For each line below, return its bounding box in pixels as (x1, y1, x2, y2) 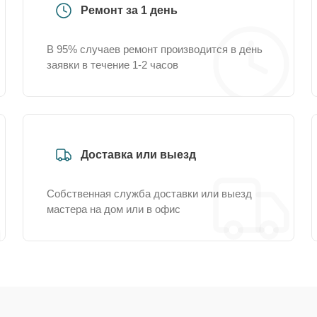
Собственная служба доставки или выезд (47, 188, 252, 200)
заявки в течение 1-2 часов (47, 59, 178, 71)
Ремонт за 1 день (81, 4, 178, 16)
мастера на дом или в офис (47, 203, 180, 215)
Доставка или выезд (81, 149, 196, 161)
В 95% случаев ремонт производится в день (47, 43, 263, 55)
